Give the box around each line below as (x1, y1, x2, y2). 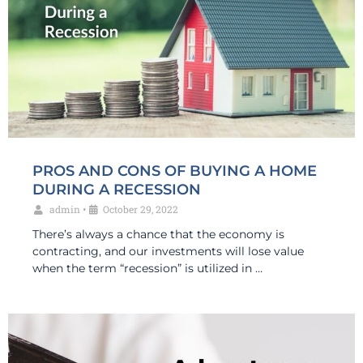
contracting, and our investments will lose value (32, 244, 304, 259)
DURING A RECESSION (32, 181, 201, 199)
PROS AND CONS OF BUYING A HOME (32, 162, 317, 181)
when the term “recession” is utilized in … (32, 261, 263, 276)
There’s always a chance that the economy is (32, 227, 284, 242)
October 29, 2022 (103, 203, 178, 216)
